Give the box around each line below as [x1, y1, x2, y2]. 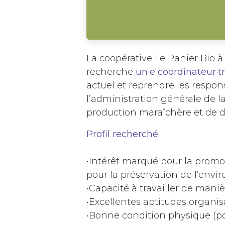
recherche [86, 66, 136, 77]
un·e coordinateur [136, 66, 216, 77]
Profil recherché [86, 129, 158, 140]
